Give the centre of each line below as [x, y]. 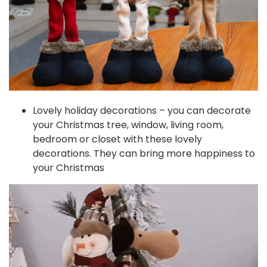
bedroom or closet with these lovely [117, 139]
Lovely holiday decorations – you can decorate [142, 111]
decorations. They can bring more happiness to [144, 154]
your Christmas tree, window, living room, [128, 125]
